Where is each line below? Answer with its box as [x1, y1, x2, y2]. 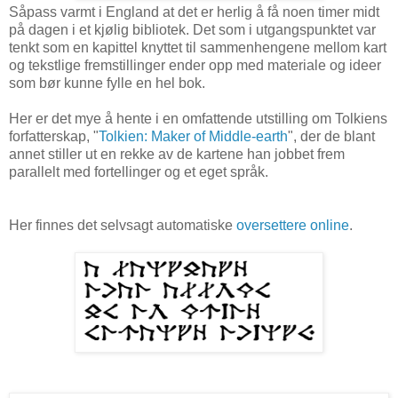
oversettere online [236, 218, 349, 234]
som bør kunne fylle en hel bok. [9, 76, 205, 92]
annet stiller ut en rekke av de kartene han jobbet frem [9, 147, 345, 163]
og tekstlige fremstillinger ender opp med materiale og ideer [9, 58, 381, 74]
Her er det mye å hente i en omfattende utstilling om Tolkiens [9, 111, 387, 127]
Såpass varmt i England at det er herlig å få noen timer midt [9, 4, 379, 20]
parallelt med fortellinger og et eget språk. [9, 164, 268, 180]
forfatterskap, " [9, 129, 99, 145]
